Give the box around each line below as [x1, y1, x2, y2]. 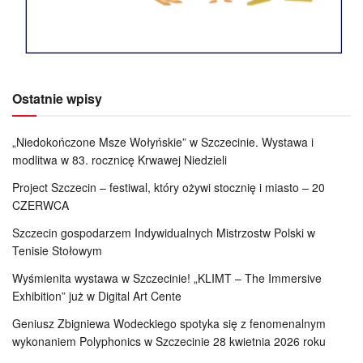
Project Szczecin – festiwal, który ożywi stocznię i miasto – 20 [12, 178, 325, 195]
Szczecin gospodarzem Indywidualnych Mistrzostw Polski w [12, 224, 315, 241]
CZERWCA [12, 196, 69, 213]
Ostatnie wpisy [12, 88, 102, 108]
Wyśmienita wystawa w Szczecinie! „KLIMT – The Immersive [12, 269, 322, 286]
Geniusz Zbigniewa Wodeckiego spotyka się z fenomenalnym [12, 314, 326, 331]
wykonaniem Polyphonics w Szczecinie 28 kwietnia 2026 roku [12, 332, 326, 349]
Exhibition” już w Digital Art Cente [12, 287, 181, 304]
